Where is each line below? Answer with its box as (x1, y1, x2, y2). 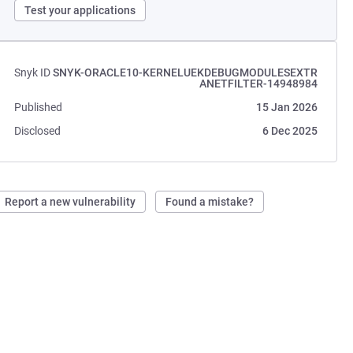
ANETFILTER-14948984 (199, 77, 318, 90)
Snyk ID (14, 66, 51, 79)
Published (14, 101, 63, 113)
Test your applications (24, 4, 136, 17)
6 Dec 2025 (262, 124, 318, 137)
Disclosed (14, 124, 61, 137)
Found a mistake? (165, 195, 255, 208)
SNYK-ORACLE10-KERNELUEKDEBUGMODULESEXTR (52, 66, 318, 79)
